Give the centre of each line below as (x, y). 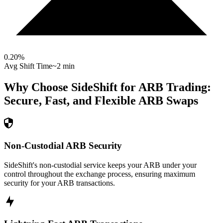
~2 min (63, 66)
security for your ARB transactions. (59, 183)
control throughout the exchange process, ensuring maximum (100, 174)
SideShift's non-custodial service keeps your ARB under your (100, 165)
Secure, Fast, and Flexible (70, 101)
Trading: (187, 87)
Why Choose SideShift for (71, 87)
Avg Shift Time (28, 66)
